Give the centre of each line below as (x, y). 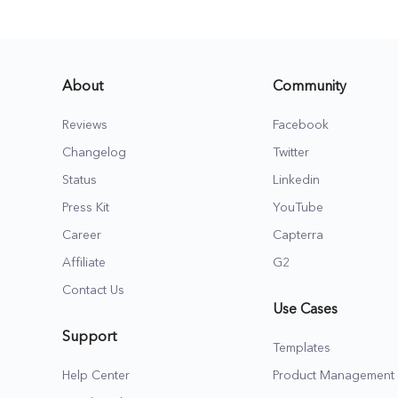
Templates (302, 348)
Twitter (291, 152)
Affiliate (84, 263)
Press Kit (86, 207)
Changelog (94, 152)
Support (89, 337)
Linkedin (296, 180)
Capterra (298, 235)
